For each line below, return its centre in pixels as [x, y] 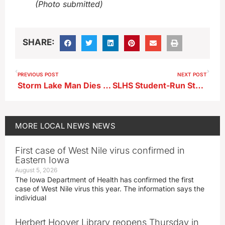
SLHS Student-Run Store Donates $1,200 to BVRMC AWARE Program [199, 85]
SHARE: [39, 42]
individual [31, 197]
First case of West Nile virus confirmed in [100, 150]
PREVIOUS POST [38, 74]
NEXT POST [192, 74]
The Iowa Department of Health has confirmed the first [104, 179]
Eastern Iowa [42, 160]
